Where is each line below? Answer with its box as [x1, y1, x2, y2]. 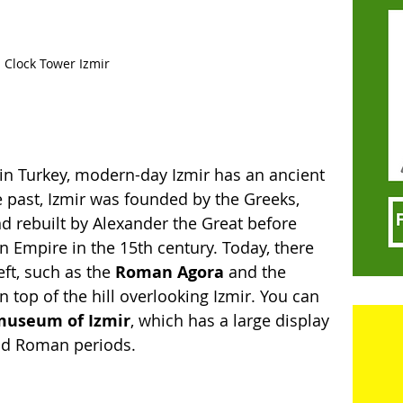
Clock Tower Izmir [4, 54, 110, 72]
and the [224, 260, 291, 282]
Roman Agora [115, 260, 224, 283]
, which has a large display [130, 309, 334, 331]
